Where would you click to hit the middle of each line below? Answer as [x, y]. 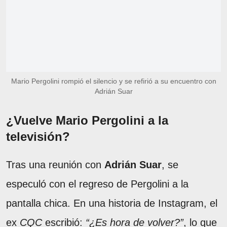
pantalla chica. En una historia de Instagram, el [112, 203]
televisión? [38, 136]
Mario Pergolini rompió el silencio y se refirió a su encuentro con [113, 81]
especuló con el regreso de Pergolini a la [97, 184]
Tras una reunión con [55, 164]
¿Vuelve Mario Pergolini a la [87, 120]
